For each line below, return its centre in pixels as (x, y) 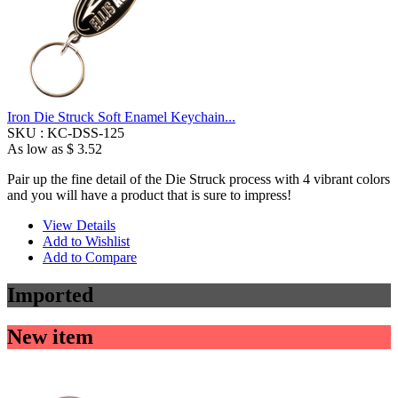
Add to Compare (90, 257)
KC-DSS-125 (86, 132)
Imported (50, 295)
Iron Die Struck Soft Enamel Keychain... (121, 116)
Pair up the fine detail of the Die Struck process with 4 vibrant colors (199, 179)
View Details (79, 225)
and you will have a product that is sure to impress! (149, 195)
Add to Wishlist (86, 241)
